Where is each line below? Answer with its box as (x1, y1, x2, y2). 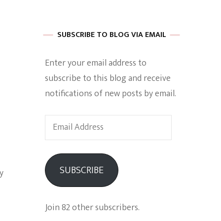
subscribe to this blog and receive (45, 71, 171, 86)
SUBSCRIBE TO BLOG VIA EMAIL (57, 28, 166, 41)
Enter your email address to (45, 56, 147, 71)
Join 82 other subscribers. (45, 200, 140, 215)
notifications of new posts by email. (45, 86, 176, 101)
